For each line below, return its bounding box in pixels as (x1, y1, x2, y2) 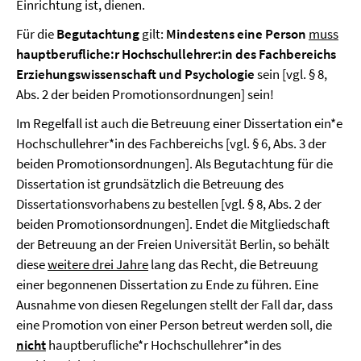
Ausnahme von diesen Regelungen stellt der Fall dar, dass (16, 296, 333, 313)
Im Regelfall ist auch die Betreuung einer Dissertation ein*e (16, 114, 342, 132)
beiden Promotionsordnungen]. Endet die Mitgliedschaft (16, 215, 330, 233)
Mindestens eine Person (166, 25, 306, 43)
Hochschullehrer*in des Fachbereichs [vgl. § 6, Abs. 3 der (16, 135, 326, 152)
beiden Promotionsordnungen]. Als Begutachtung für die (16, 155, 333, 172)
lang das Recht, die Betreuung (148, 255, 318, 273)
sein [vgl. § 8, (255, 65, 327, 83)
